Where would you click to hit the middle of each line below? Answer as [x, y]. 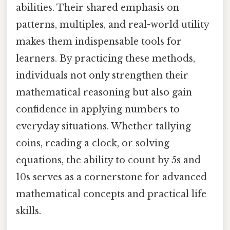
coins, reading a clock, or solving [93, 143]
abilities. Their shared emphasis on [98, 8]
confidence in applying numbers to [98, 110]
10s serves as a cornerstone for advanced [111, 177]
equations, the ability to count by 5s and [108, 160]
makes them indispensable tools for [99, 42]
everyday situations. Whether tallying [103, 127]
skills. [28, 211]
